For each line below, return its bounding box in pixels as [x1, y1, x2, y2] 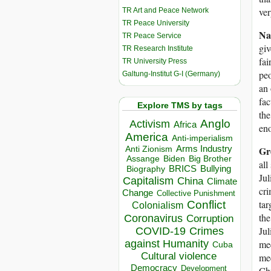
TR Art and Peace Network [122, 5, 209, 15]
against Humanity [125, 238, 209, 250]
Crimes [189, 225, 224, 238]
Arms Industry [176, 144, 232, 154]
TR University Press [122, 56, 187, 65]
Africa [173, 119, 197, 130]
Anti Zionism [125, 145, 172, 154]
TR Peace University [122, 18, 189, 27]
